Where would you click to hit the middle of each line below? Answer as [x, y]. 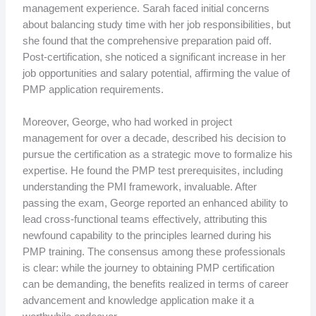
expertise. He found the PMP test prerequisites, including [152, 171]
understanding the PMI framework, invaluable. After [139, 187]
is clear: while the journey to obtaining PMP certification [148, 268]
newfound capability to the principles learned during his [147, 236]
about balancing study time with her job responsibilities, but [156, 24]
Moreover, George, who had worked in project [127, 122]
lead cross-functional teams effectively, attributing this [145, 220]
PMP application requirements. [93, 89]
